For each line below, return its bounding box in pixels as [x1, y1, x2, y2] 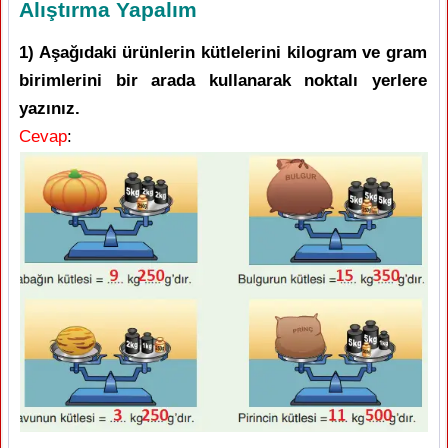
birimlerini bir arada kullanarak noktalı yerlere [19, 71, 427, 90]
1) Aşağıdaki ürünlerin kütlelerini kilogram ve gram [19, 43, 427, 62]
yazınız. [19, 99, 80, 118]
